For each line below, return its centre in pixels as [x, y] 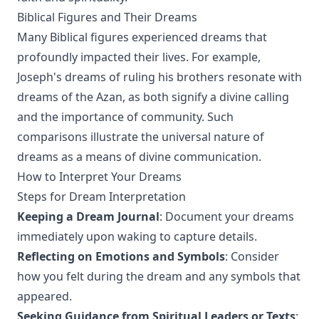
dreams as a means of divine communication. [139, 157]
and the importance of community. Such [125, 117]
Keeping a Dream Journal [88, 216]
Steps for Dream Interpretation [101, 197]
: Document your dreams [227, 216]
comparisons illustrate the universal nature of [141, 137]
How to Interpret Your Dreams [99, 177]
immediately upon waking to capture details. [137, 236]
